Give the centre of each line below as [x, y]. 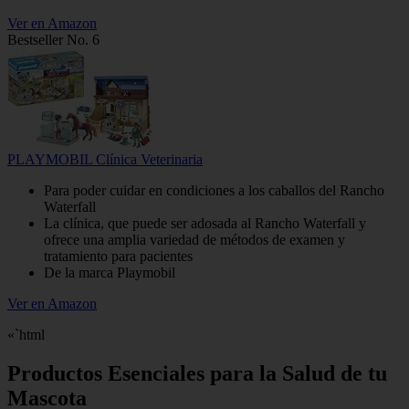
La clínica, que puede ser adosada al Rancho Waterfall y [205, 223]
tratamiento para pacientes [118, 256]
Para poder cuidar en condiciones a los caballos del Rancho [214, 190]
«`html [26, 334]
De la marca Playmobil [110, 272]
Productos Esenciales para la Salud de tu [197, 373]
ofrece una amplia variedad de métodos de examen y [194, 239]
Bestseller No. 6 [53, 39]
